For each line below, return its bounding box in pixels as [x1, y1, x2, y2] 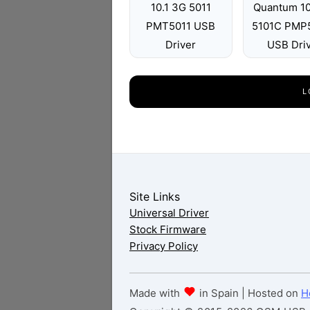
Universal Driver [129, 206, 209, 219]
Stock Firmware [129, 223, 206, 236]
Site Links [129, 190, 180, 203]
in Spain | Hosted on [197, 286, 301, 300]
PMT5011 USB [146, 19, 216, 33]
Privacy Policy [129, 239, 198, 253]
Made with [129, 286, 183, 300]
